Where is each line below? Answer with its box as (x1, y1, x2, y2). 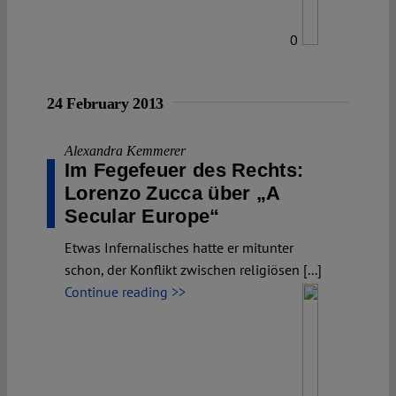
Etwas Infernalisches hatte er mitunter (65, 238, 293, 256)
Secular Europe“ (65, 204, 220, 227)
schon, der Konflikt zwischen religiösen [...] (65, 260, 322, 278)
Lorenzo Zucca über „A (65, 181, 280, 204)
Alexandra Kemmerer (65, 142, 186, 158)
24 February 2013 (47, 94, 164, 112)
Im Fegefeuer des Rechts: (65, 158, 304, 181)
